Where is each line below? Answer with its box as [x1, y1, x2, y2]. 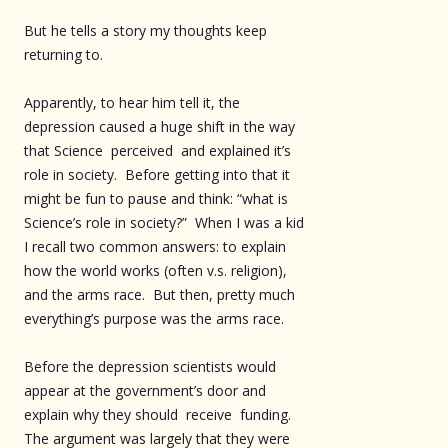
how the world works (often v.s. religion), [24, 260, 287, 280]
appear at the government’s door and [24, 380, 266, 400]
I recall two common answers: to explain [24, 236, 286, 256]
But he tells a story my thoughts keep [24, 20, 267, 40]
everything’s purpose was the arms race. [24, 308, 284, 328]
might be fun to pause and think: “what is [24, 188, 288, 208]
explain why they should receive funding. [24, 404, 295, 424]
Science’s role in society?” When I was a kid [24, 212, 304, 232]
